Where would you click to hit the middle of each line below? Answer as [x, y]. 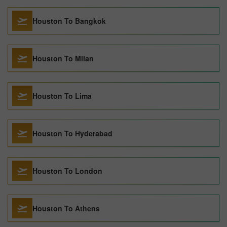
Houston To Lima [62, 96]
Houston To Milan [63, 58]
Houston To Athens [66, 208]
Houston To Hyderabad [72, 133]
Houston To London [67, 171]
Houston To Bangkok [69, 21]
